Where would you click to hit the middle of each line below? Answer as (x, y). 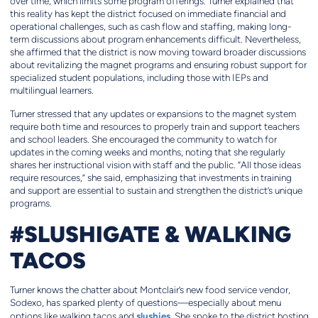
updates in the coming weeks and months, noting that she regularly (147, 153)
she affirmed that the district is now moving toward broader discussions (158, 53)
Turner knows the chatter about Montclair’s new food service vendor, (150, 290)
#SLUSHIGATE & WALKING (150, 234)
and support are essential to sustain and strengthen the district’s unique (156, 191)
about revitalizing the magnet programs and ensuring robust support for (158, 65)
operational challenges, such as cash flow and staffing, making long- (150, 27)
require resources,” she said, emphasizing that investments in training (150, 178)
